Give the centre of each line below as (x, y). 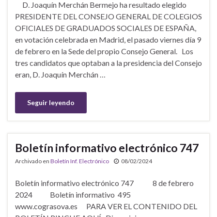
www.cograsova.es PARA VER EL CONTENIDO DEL (106, 206)
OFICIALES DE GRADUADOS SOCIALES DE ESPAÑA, (106, 28)
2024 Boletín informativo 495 (82, 194)
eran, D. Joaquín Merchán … (60, 74)
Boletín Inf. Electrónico (80, 161)
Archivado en (33, 161)
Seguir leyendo (51, 102)
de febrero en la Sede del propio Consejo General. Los (104, 51)
